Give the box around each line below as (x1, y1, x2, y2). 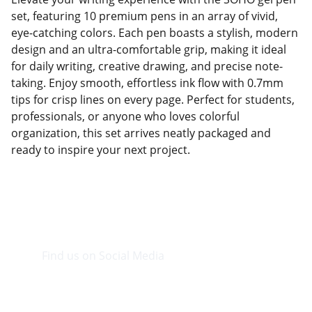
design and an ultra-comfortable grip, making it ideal (11, 42, 286, 57)
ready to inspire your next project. (11, 142, 190, 157)
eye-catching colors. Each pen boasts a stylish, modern (11, 25, 298, 40)
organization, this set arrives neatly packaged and (11, 125, 271, 141)
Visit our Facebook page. (42, 276, 170, 292)
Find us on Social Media (42, 248, 164, 263)
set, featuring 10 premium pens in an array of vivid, (11, 8, 278, 24)
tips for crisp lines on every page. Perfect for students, (11, 92, 295, 107)
